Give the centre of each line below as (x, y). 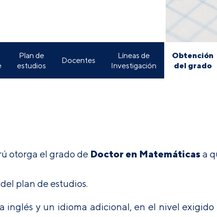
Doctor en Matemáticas (145, 154)
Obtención (193, 55)
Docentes (78, 60)
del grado (193, 65)
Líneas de (133, 55)
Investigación (133, 65)
